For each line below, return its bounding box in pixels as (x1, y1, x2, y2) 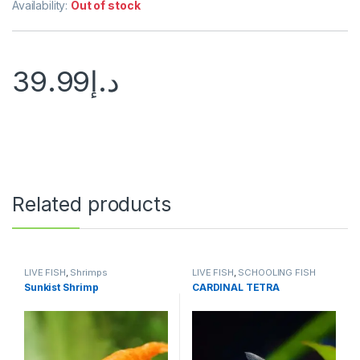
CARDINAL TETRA (191, 280, 280, 293)
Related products (12, 192, 171, 217)
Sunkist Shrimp (23, 280, 100, 293)
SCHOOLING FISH (238, 267, 316, 279)
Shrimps (70, 267, 108, 279)
